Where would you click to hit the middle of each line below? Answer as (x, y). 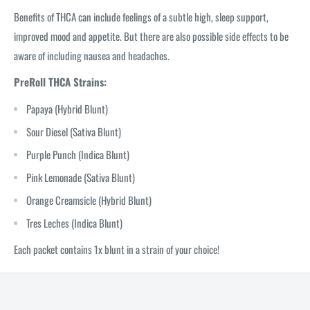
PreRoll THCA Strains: (60, 82)
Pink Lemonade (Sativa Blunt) (81, 177)
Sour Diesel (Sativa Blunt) (74, 131)
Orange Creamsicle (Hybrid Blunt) (89, 200)
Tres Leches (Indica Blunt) (74, 222)
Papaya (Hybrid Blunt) (67, 108)
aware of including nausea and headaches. (93, 55)
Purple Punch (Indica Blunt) (78, 154)
